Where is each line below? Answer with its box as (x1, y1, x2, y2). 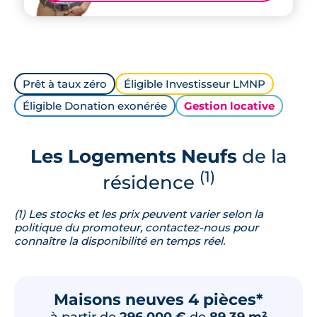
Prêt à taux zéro (23, 77, 107, 91)
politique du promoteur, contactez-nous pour (14, 220, 258, 234)
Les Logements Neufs (30, 145, 237, 167)
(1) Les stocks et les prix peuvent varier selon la (14, 207, 263, 221)
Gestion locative (184, 99, 275, 113)
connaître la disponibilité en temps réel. (14, 234, 225, 248)
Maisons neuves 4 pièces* (54, 289, 263, 309)
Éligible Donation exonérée (23, 99, 167, 113)
